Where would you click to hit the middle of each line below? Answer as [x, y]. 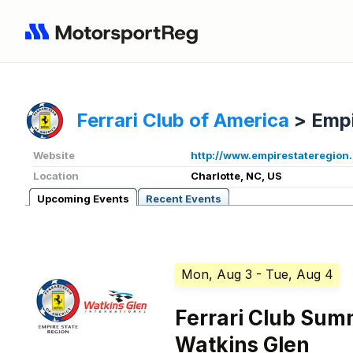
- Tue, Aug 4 [295, 275]
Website [54, 156]
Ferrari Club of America [183, 121]
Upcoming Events [83, 199]
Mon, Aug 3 [217, 275]
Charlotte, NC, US [236, 176]
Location [56, 176]
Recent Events [184, 199]
